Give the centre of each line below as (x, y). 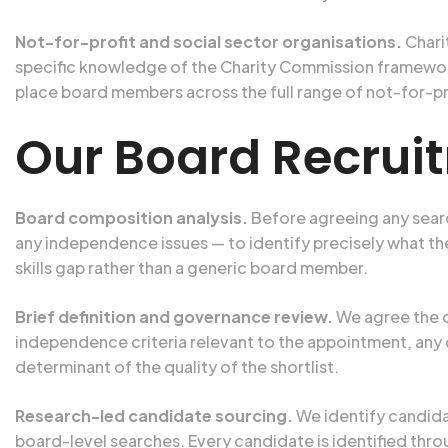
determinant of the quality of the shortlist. (177, 366)
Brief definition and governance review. (174, 316)
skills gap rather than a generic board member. (191, 267)
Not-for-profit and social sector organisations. (208, 41)
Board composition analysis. (131, 217)
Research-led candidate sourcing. (154, 415)
